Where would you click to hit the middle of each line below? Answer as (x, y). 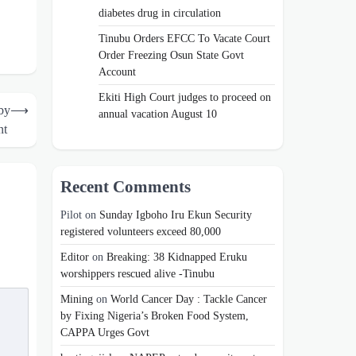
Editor (75, 257)
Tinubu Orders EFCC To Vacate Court (184, 39)
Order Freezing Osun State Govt (171, 55)
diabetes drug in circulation (160, 13)
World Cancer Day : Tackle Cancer (189, 299)
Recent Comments (126, 187)
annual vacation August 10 (158, 114)
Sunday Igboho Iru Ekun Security (176, 215)
